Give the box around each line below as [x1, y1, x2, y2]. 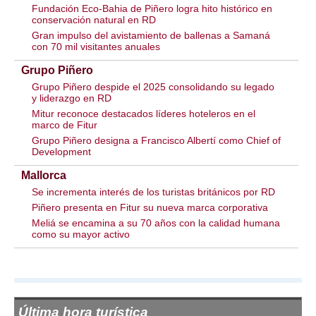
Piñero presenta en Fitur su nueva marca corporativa [32, 202, 268, 214]
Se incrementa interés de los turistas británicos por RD [32, 186, 275, 198]
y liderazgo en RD [32, 92, 111, 104]
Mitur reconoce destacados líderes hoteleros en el [32, 108, 255, 120]
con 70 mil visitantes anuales [32, 41, 160, 53]
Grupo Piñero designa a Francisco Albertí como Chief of [32, 135, 281, 147]
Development [32, 146, 91, 158]
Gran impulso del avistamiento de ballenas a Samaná [32, 30, 270, 42]
